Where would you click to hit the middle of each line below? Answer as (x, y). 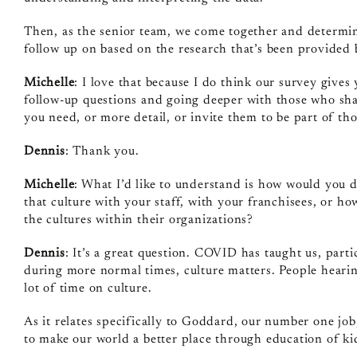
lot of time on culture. (88, 288)
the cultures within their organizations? (138, 220)
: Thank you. (102, 151)
